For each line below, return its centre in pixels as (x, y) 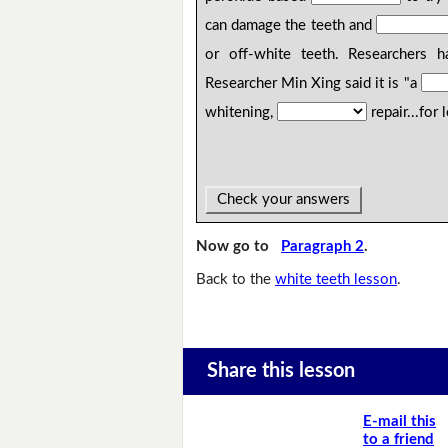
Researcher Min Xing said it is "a (313, 84)
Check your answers (284, 200)
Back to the (236, 279)
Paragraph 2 (323, 247)
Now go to (239, 247)
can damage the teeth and (291, 26)
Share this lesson (280, 371)
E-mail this (399, 421)
